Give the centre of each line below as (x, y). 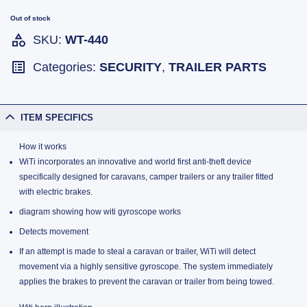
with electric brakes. (56, 192)
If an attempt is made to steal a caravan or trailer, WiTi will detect (137, 252)
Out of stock (30, 18)
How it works (42, 146)
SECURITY (131, 67)
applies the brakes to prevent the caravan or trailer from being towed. (146, 282)
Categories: (66, 67)
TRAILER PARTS (218, 67)
